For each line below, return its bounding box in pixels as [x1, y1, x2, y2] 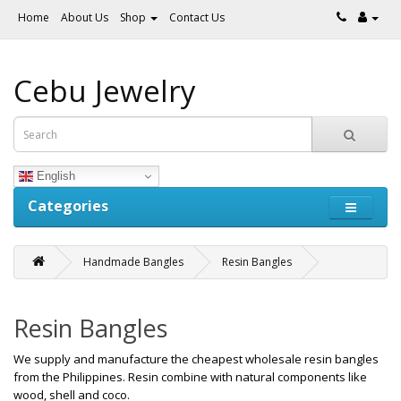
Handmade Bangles [83, 254, 183, 269]
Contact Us [169, 10, 225, 25]
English [33, 168, 75, 183]
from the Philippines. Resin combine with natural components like [13, 369, 367, 385]
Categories [28, 196, 108, 216]
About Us [61, 10, 108, 25]
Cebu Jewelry [13, 71, 196, 111]
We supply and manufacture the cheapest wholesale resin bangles [13, 351, 379, 367]
